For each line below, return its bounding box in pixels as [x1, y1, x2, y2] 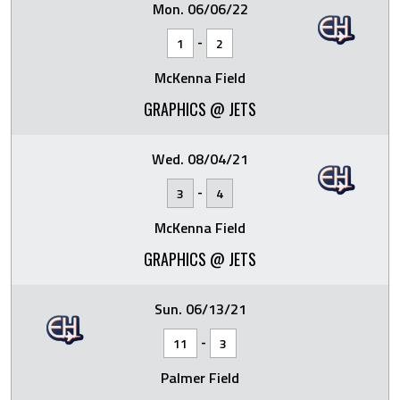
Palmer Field [161, 366, 239, 388]
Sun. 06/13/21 [154, 297, 246, 320]
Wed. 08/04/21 [152, 147, 248, 170]
